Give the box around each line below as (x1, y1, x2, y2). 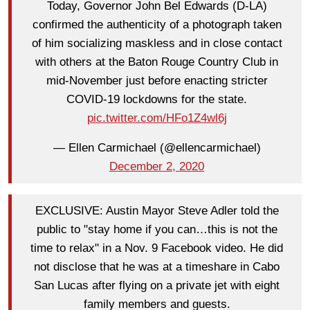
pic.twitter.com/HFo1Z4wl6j (86, 111, 227, 125)
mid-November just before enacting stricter (46, 74, 268, 88)
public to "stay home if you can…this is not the (36, 223, 277, 237)
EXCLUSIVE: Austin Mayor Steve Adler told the (35, 204, 279, 218)
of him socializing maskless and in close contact (31, 37, 282, 51)
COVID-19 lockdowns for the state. (66, 93, 247, 107)
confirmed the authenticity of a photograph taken (32, 18, 282, 32)
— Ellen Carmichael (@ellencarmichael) (53, 141, 261, 155)
